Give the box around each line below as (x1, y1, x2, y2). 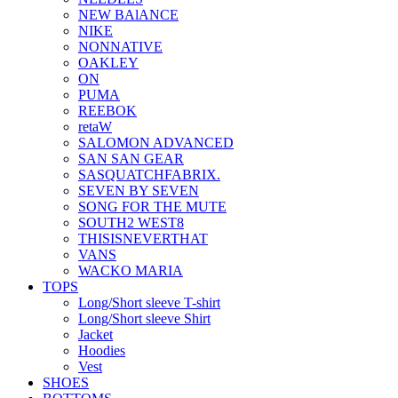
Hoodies (78, 343, 125, 358)
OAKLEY (78, 55, 139, 70)
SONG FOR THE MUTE (78, 199, 227, 214)
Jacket (78, 327, 113, 342)
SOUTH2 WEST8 (78, 215, 184, 230)
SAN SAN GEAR (78, 151, 184, 166)
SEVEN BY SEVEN (78, 183, 199, 198)
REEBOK (78, 103, 137, 118)
